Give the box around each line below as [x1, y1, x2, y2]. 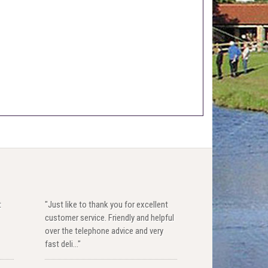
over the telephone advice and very [44, 226, 163, 237]
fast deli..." [44, 239, 81, 250]
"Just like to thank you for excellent [44, 199, 168, 211]
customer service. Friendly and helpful [44, 212, 174, 224]
